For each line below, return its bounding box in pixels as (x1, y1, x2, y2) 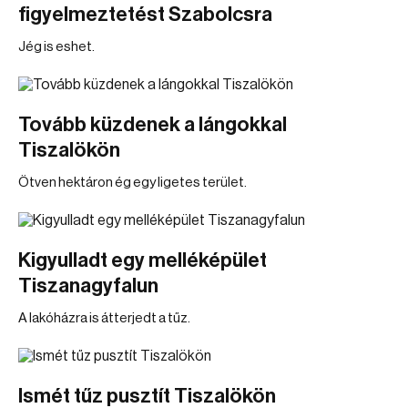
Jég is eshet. (18, 40, 95, 54)
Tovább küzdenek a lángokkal (18, 115, 287, 135)
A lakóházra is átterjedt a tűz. (18, 311, 190, 325)
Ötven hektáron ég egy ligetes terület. (18, 176, 247, 189)
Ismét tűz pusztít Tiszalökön (18, 386, 276, 406)
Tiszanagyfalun (18, 276, 158, 296)
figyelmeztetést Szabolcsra (18, 5, 272, 25)
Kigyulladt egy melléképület (18, 250, 267, 270)
